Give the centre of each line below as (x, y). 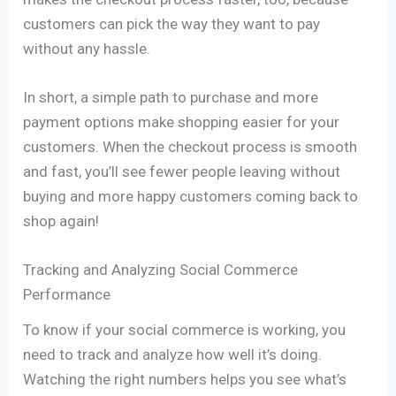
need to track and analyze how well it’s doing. (173, 354)
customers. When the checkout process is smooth (190, 146)
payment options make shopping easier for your (182, 122)
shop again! (61, 221)
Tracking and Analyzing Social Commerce (161, 269)
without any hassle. (87, 48)
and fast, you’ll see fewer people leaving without (182, 171)
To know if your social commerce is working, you (185, 329)
